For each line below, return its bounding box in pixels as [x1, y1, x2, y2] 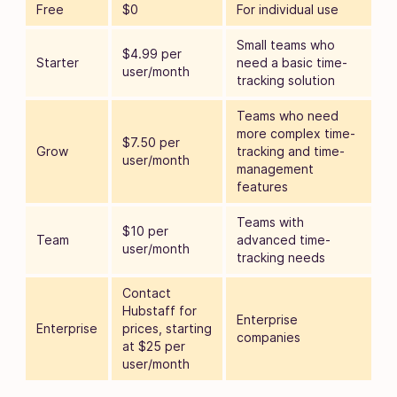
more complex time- [237, 125, 355, 141]
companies [237, 329, 300, 345]
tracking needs [237, 249, 325, 265]
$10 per [122, 222, 168, 238]
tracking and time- [237, 143, 345, 159]
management [237, 160, 314, 176]
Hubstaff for [122, 302, 197, 318]
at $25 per [122, 338, 185, 354]
